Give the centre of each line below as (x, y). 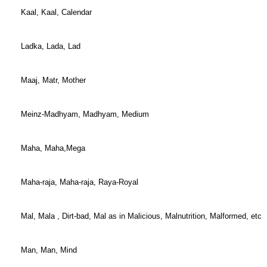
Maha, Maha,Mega (53, 148)
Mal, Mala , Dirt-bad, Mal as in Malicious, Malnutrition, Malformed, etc (141, 216)
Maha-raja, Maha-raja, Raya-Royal (80, 182)
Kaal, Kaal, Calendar (56, 12)
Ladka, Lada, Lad (51, 46)
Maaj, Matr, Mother (53, 80)
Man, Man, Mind (49, 250)
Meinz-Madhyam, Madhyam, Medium (85, 114)
